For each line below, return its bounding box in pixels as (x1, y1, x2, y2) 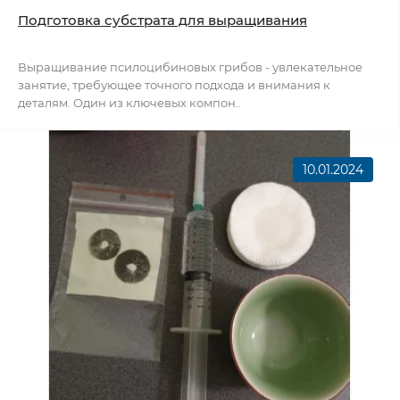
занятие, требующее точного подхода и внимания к (18, 78, 330, 93)
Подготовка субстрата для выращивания (18, 12, 307, 29)
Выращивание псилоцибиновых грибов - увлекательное (18, 60, 362, 75)
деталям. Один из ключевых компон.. (18, 96, 241, 111)
